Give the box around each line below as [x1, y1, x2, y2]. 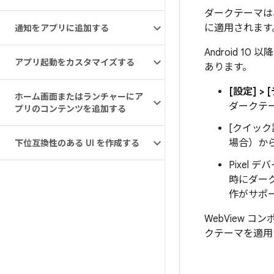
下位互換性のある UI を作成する [15, 138, 139, 149]
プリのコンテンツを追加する [15, 103, 126, 114]
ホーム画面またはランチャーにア [15, 91, 143, 102]
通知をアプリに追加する [15, 23, 109, 34]
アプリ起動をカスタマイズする [15, 57, 135, 68]
